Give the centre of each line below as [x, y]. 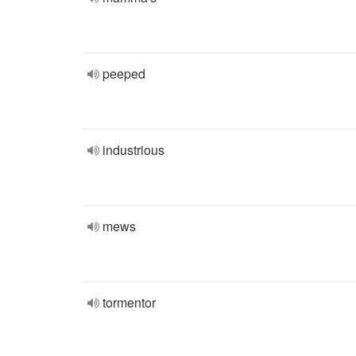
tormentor [129, 302]
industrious [133, 150]
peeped [124, 74]
